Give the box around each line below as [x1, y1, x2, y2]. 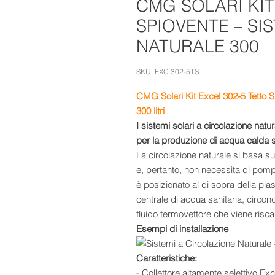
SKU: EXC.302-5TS [136, 67, 199, 77]
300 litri [136, 105, 165, 117]
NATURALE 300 [136, 36, 259, 57]
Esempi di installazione [136, 223, 228, 235]
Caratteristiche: [136, 252, 197, 265]
